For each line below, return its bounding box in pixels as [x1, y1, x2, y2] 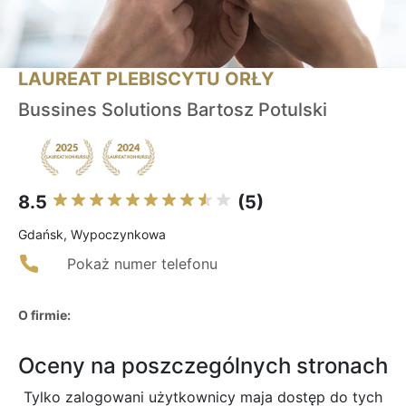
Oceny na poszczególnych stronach [18, 353, 388, 380]
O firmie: [18, 307, 71, 324]
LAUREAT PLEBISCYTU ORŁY [18, 68, 274, 91]
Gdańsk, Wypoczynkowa [18, 227, 166, 243]
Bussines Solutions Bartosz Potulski [18, 99, 327, 121]
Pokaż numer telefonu [67, 255, 217, 274]
